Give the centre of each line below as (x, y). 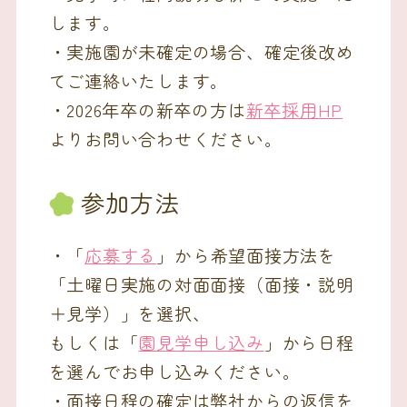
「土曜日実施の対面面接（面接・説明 (201, 283)
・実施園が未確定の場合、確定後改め (201, 52)
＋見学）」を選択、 (129, 313)
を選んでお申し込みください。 (174, 371)
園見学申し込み (201, 342)
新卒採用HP (294, 110)
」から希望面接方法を (246, 254)
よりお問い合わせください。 (165, 139)
